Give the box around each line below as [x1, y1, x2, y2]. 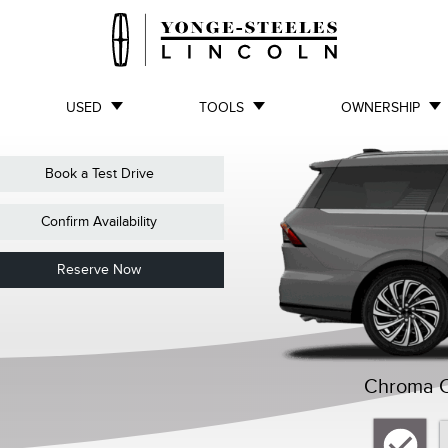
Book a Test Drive [44, 165, 154, 182]
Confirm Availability [41, 213, 158, 230]
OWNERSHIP [341, 99, 420, 116]
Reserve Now [57, 261, 142, 278]
